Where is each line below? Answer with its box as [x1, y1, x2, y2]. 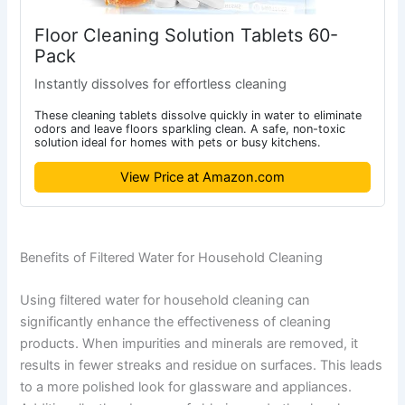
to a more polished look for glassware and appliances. [20, 378, 353, 395]
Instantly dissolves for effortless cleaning [34, 76, 287, 93]
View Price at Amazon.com [120, 168, 285, 185]
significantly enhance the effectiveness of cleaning [20, 313, 332, 330]
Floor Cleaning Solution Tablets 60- [34, 24, 339, 46]
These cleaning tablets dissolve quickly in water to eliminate [34, 108, 363, 122]
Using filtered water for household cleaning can [20, 291, 311, 308]
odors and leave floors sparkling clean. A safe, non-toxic [34, 121, 346, 136]
